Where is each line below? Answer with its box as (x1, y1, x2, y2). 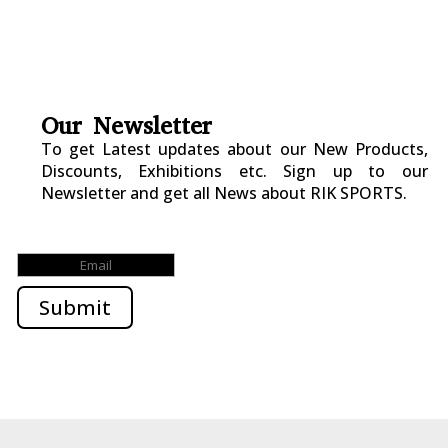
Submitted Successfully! (17, 214, 276, 247)
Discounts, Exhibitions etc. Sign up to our (41, 159, 428, 182)
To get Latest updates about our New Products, (41, 137, 428, 160)
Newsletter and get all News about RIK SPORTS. (41, 181, 408, 204)
